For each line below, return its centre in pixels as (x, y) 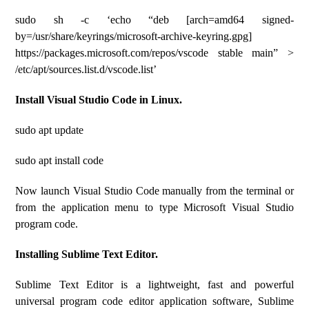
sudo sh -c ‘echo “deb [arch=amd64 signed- (154, 20)
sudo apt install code (60, 160)
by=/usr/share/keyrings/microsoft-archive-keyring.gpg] (134, 36)
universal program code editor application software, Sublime (154, 301)
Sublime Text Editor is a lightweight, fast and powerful (154, 285)
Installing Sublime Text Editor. (87, 254)
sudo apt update (50, 130)
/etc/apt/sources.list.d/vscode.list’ (86, 69)
